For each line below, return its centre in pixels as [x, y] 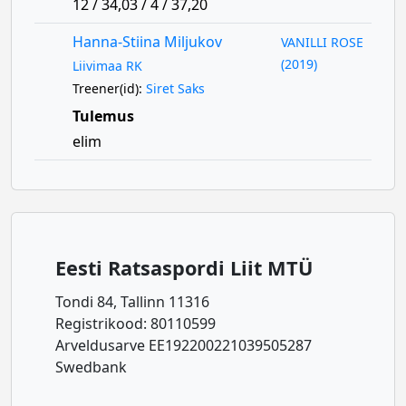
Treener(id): [109, 88]
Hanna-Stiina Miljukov [147, 42]
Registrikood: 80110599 [135, 324]
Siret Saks [175, 88]
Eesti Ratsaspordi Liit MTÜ [184, 268]
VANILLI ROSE [323, 42]
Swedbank [91, 367]
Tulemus [103, 116]
